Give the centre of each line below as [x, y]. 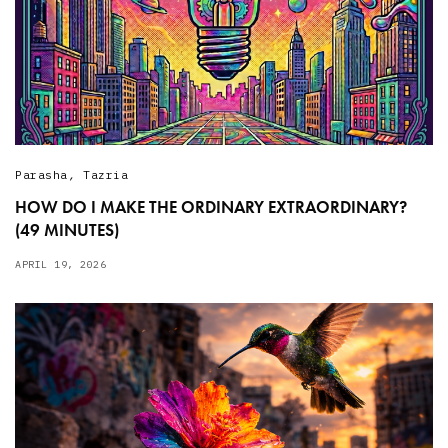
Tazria [105, 174]
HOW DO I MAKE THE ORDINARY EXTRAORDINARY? [211, 206]
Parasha [41, 174]
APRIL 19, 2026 [60, 264]
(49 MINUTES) [67, 229]
